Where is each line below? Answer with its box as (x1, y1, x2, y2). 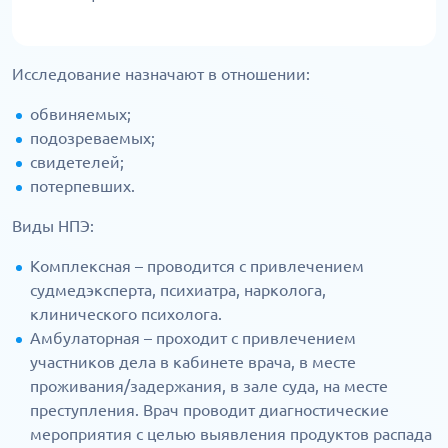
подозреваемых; (30, 129, 155, 147)
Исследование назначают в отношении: (12, 65, 310, 83)
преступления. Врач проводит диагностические (30, 401, 389, 419)
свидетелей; (30, 153, 124, 171)
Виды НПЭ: (12, 217, 94, 235)
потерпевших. (30, 177, 135, 195)
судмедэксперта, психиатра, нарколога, (30, 281, 326, 299)
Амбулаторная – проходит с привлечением (30, 329, 356, 347)
